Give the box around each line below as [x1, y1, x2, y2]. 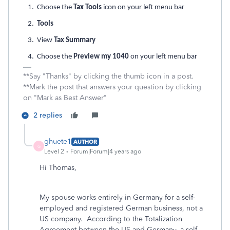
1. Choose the [23, 4, 73, 11]
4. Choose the [23, 53, 73, 61]
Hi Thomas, [40, 163, 76, 172]
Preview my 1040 [73, 53, 129, 61]
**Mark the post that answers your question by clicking [23, 83, 201, 91]
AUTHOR [73, 138, 97, 145]
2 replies [33, 111, 62, 120]
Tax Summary [54, 36, 95, 44]
